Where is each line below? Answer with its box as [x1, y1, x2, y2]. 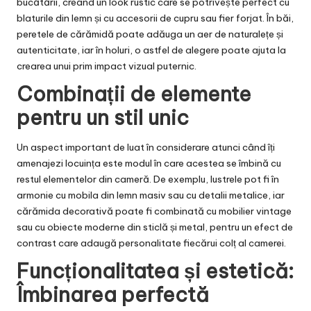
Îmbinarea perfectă [17, 282, 209, 308]
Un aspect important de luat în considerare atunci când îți [17, 141, 275, 153]
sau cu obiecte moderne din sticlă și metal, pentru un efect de [17, 221, 293, 233]
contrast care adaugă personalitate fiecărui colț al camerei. [17, 237, 286, 249]
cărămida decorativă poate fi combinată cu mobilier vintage [17, 205, 292, 217]
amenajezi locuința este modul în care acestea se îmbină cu [17, 157, 281, 169]
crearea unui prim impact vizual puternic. [17, 59, 196, 72]
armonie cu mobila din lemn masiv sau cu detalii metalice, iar [17, 189, 285, 201]
